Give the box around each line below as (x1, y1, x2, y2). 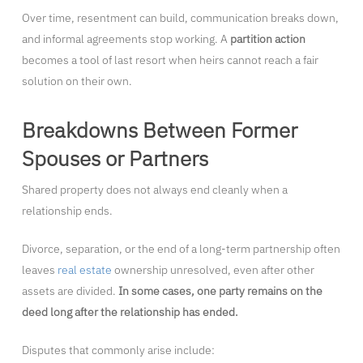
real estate (57, 263, 112, 278)
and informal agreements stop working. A (21, 32, 230, 47)
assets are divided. (21, 284, 118, 299)
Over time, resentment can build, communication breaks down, (21, 11, 339, 26)
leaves (21, 263, 58, 278)
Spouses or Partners (21, 144, 208, 173)
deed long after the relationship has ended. (21, 305, 238, 320)
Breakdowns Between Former (21, 116, 297, 144)
